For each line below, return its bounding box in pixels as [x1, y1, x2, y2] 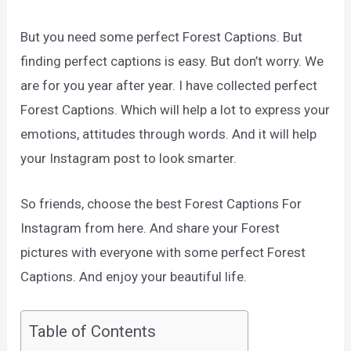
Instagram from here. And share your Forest [20, 220, 280, 237]
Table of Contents [29, 322, 157, 342]
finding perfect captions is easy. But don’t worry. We [20, 52, 324, 69]
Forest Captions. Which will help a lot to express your [20, 101, 331, 118]
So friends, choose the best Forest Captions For [20, 196, 302, 212]
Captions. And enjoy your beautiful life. [20, 269, 248, 285]
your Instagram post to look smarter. [20, 150, 237, 166]
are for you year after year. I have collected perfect [20, 77, 318, 93]
